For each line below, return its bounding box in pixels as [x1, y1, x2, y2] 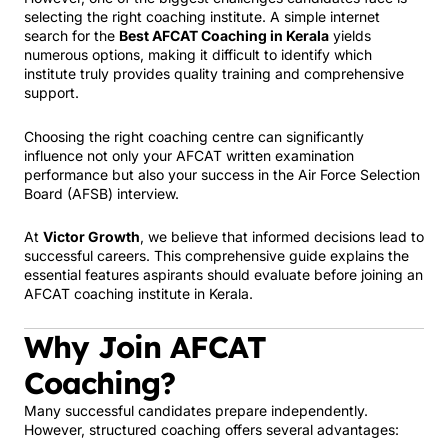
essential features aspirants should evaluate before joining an [24, 266, 423, 283]
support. [24, 84, 79, 101]
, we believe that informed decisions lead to [140, 228, 424, 245]
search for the [24, 27, 119, 44]
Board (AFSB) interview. [24, 184, 179, 202]
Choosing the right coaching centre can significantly [24, 127, 364, 145]
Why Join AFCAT [24, 327, 266, 366]
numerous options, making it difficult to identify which [24, 46, 372, 63]
